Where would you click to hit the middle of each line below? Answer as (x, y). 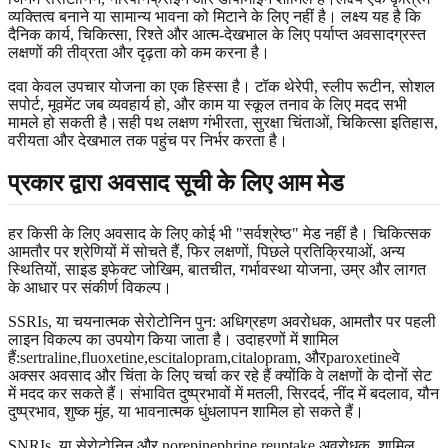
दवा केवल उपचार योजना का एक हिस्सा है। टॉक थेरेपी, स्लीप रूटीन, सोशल (221, 86)
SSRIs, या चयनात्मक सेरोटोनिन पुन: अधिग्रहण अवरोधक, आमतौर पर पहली (222, 321)
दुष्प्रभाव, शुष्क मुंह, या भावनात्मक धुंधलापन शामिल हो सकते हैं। (186, 411)
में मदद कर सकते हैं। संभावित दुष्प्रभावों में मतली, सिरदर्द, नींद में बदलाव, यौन (223, 393)
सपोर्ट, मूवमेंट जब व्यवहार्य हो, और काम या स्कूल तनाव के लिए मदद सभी (207, 104)
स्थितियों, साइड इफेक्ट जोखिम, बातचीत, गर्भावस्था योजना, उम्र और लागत (217, 269)
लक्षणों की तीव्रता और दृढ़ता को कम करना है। (139, 52)
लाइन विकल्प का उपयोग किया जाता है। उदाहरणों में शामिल (173, 339)
